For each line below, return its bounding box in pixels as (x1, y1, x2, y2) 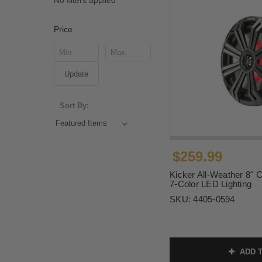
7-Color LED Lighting (170, 179, 251, 189)
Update (64, 70, 88, 79)
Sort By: (60, 101, 89, 111)
